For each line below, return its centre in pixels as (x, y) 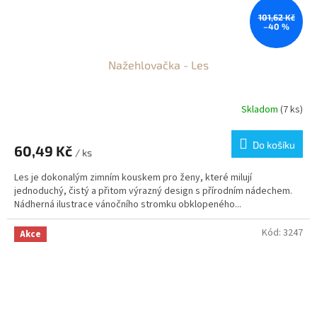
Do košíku (274, 145)
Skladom (261, 109)
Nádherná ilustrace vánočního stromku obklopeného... (128, 205)
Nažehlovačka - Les (158, 65)
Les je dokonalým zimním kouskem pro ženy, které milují (133, 178)
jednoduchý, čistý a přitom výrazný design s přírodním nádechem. (153, 191)
